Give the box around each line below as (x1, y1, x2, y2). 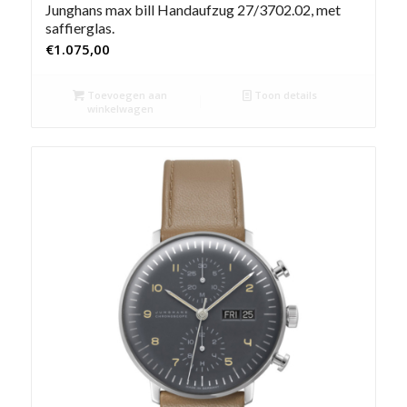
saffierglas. (45, 18, 114, 36)
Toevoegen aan (84, 87, 168, 102)
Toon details (252, 87, 318, 102)
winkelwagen (86, 101, 154, 115)
